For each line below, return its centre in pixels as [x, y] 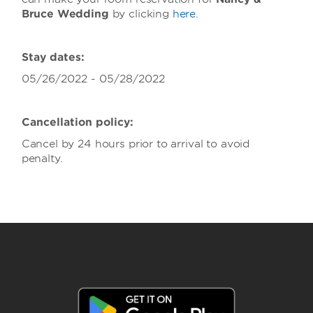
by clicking [140, 14]
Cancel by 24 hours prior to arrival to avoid [136, 144]
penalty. [42, 159]
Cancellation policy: [77, 122]
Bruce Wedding [65, 14]
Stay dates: [53, 57]
